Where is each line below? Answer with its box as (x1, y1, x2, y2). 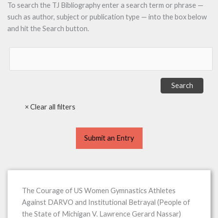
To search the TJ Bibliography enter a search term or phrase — (7, 1, 203, 10)
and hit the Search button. (7, 24, 89, 33)
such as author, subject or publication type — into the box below (7, 13, 207, 21)
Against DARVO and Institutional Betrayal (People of (21, 198, 190, 206)
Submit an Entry (84, 134, 134, 143)
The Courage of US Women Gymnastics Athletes (21, 186, 176, 195)
